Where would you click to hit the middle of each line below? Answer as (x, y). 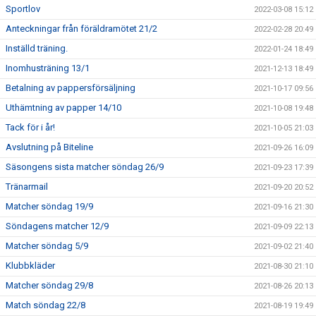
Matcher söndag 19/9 (49, 206)
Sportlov (23, 9)
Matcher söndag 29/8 (49, 285)
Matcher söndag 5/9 (47, 246)
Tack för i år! (30, 127)
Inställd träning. (37, 48)
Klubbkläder (30, 266)
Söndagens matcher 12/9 (57, 226)
